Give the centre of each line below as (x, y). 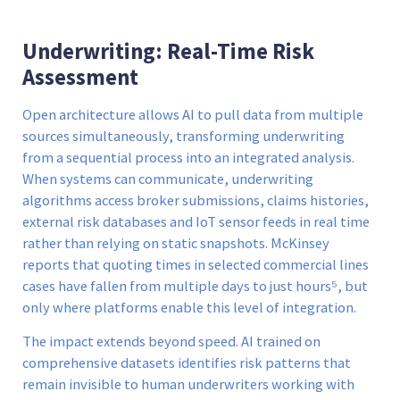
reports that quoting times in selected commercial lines (196, 264)
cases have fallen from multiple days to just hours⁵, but (195, 286)
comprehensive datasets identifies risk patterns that (187, 362)
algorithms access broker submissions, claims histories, (196, 200)
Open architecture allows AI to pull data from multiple (193, 114)
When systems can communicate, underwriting (168, 179)
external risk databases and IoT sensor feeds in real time (196, 221)
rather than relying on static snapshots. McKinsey (176, 243)
